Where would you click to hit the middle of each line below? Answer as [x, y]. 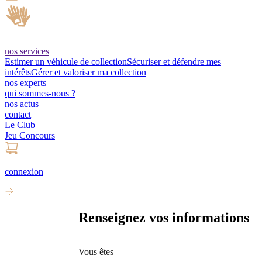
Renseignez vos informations [164, 217]
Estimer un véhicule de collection [66, 62]
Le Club [20, 125]
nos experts [25, 83]
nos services [27, 51]
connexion [24, 172]
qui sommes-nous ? [40, 93]
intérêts [18, 72]
